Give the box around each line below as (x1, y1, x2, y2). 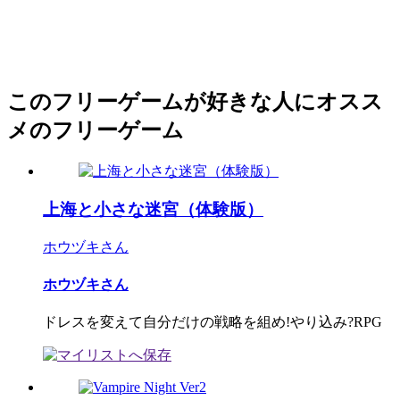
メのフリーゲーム (7, 119, 184, 143)
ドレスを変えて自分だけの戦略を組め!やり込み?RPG (43, 314, 382, 330)
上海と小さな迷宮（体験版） (43, 200, 263, 220)
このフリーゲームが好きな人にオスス (7, 90, 383, 114)
